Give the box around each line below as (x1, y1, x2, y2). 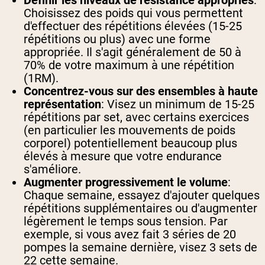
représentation (24, 97, 101, 112)
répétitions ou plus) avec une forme (24, 32, 211, 47)
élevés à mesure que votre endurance (24, 149, 222, 164)
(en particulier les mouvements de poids (24, 123, 235, 138)
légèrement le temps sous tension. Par (24, 214, 228, 229)
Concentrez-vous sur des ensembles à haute (24, 84, 258, 99)
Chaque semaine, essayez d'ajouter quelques (24, 188, 260, 203)
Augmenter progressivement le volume (24, 175, 228, 190)
